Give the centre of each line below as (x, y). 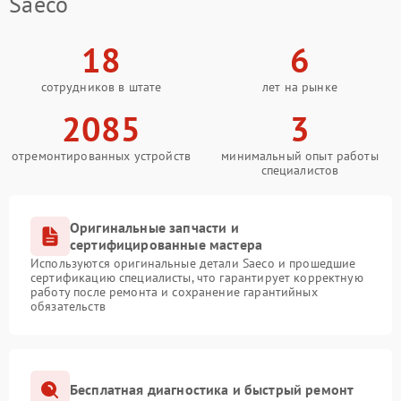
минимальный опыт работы (300, 155)
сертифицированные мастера (166, 244)
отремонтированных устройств (101, 155)
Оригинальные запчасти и (154, 227)
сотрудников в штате (101, 86)
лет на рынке (300, 86)
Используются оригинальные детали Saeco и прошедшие (193, 263)
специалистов (300, 170)
